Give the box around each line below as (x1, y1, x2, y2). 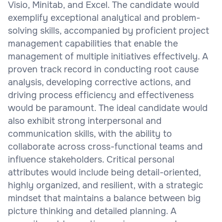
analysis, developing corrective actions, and (8, 76, 191, 88)
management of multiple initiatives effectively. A (8, 51, 208, 62)
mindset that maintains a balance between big (8, 192, 201, 204)
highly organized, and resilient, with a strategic (8, 179, 203, 191)
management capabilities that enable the (8, 38, 178, 49)
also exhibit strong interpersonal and (8, 115, 162, 126)
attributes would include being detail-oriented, (8, 166, 201, 178)
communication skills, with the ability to (8, 128, 172, 139)
